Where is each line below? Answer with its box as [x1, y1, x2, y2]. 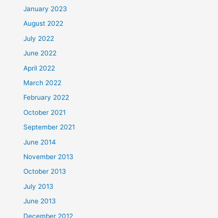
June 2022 [23, 49, 57, 57]
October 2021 [23, 108, 66, 116]
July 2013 [23, 182, 54, 190]
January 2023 [23, 4, 68, 13]
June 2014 [23, 138, 56, 146]
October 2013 [23, 167, 67, 176]
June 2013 [23, 197, 56, 205]
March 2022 [23, 78, 62, 87]
